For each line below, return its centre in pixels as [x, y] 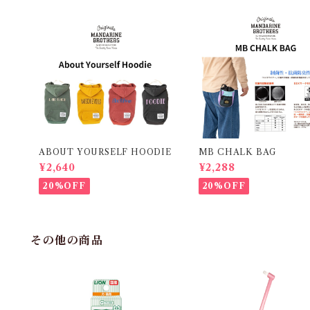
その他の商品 [67, 240]
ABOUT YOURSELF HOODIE [105, 152]
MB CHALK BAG [237, 152]
